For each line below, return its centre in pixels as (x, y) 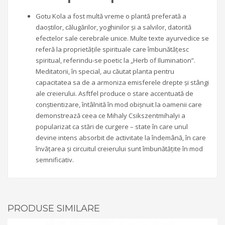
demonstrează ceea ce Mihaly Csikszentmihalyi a (110, 116)
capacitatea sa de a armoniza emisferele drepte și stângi (122, 83)
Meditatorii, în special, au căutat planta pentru (105, 72)
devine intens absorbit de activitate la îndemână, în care (121, 138)
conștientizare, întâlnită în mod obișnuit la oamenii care (119, 105)
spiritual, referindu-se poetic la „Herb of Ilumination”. (116, 61)
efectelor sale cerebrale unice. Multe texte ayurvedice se (122, 38)
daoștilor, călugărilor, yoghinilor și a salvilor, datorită (114, 27)
